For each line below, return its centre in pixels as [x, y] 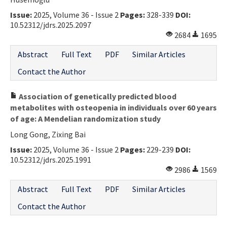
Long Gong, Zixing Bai [48, 134]
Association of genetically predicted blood [97, 96]
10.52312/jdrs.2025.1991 [51, 159]
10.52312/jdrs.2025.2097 [51, 25]
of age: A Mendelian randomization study [85, 118]
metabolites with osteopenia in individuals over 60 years [113, 107]
